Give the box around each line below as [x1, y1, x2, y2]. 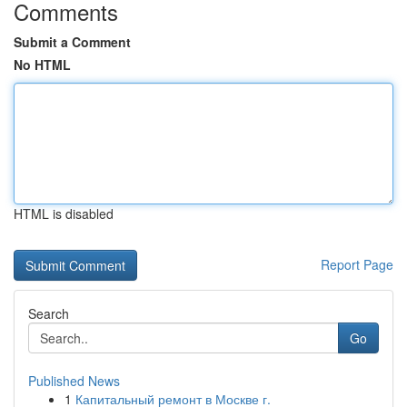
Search [28, 304, 69, 323]
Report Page [321, 255, 393, 273]
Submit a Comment [14, 33, 131, 51]
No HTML [14, 55, 71, 74]
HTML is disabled [14, 204, 114, 223]
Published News [28, 372, 120, 390]
